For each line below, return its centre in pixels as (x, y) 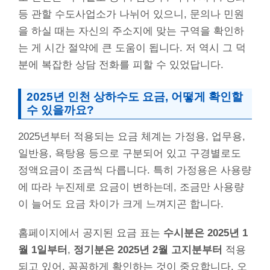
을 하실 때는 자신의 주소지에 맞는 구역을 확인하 (131, 31)
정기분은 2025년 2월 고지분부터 (148, 250)
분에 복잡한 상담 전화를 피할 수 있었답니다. (121, 64)
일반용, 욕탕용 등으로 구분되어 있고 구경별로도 (130, 153)
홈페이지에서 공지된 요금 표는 (91, 233)
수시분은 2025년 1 (206, 233)
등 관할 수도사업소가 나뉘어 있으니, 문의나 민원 (131, 14)
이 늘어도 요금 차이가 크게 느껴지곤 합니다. (121, 204)
